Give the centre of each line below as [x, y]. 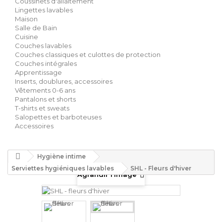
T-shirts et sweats [42, 108]
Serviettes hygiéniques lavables [63, 168]
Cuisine [27, 37]
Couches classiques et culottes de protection [88, 55]
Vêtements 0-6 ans [45, 90]
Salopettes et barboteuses [58, 117]
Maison [26, 19]
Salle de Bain [36, 28]
